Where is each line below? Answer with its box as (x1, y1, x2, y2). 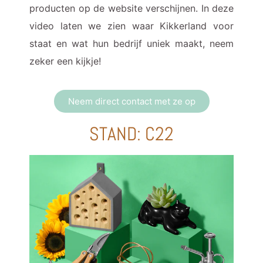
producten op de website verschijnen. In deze (29, 2, 234, 15)
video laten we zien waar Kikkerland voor (29, 20, 234, 32)
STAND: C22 (89, 122, 174, 146)
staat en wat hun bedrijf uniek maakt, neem (29, 38, 234, 50)
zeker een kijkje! (29, 55, 101, 68)
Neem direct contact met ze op (68, 96, 195, 107)
